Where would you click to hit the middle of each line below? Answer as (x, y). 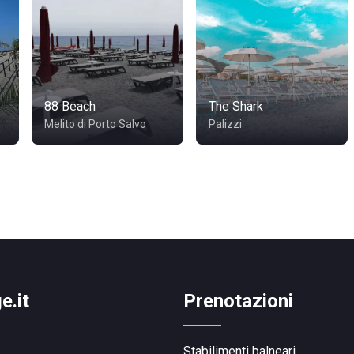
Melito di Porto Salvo (95, 124)
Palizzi (225, 124)
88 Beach (70, 106)
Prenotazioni (238, 301)
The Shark (236, 106)
